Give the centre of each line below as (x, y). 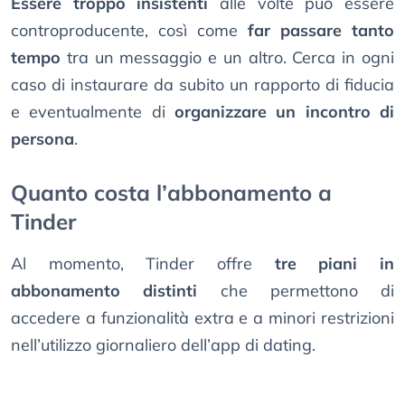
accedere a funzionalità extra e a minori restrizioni (202, 317)
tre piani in (334, 263)
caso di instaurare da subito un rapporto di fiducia (202, 84)
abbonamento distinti (104, 290)
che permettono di (296, 290)
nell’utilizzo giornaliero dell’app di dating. (163, 344)
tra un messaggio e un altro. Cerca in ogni (227, 57)
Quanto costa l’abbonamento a (171, 192)
